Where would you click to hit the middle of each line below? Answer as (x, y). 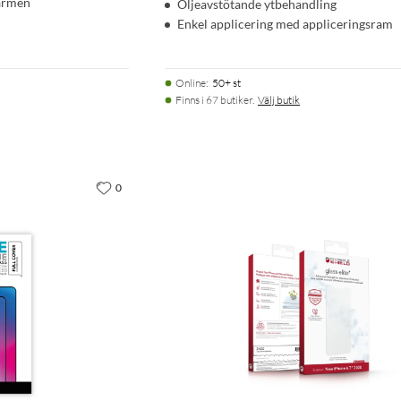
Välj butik (279, 99)
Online (191, 82)
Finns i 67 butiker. (215, 99)
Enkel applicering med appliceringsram (285, 23)
